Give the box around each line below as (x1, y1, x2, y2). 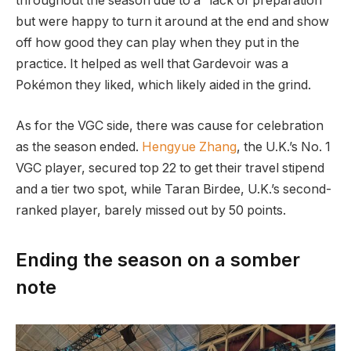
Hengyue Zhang (142, 139, 237, 154)
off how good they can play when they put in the (16, 35, 299, 51)
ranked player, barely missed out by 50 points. (16, 202, 286, 218)
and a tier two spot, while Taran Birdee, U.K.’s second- (16, 181, 331, 197)
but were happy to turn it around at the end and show (16, 14, 329, 30)
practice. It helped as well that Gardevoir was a (16, 56, 288, 72)
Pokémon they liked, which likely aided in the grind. (16, 78, 311, 93)
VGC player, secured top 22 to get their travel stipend (16, 160, 324, 175)
